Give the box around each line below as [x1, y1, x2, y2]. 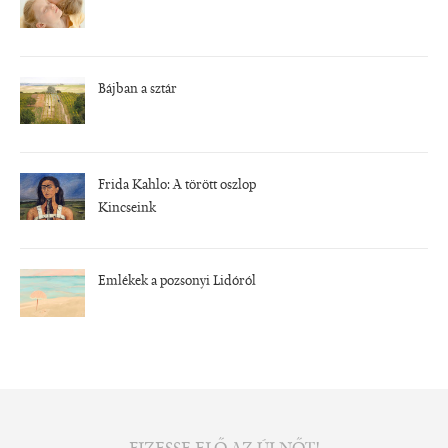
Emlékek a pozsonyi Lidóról [97, 275, 256, 290]
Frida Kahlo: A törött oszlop [97, 178, 256, 193]
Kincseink [97, 201, 156, 216]
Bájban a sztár [97, 82, 177, 97]
